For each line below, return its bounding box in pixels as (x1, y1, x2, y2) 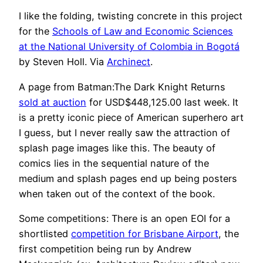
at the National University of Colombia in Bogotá (19, 41, 240, 53)
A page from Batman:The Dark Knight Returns (19, 80, 225, 93)
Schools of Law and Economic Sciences (52, 25, 233, 38)
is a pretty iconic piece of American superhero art (19, 111, 244, 123)
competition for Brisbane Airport (71, 227, 218, 240)
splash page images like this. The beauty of (19, 141, 215, 154)
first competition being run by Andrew (19, 242, 191, 255)
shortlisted (19, 227, 71, 240)
